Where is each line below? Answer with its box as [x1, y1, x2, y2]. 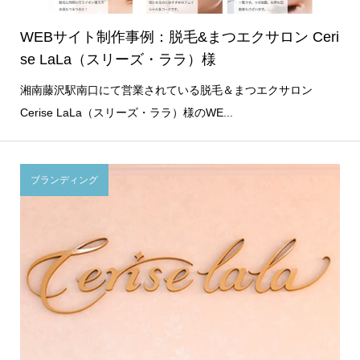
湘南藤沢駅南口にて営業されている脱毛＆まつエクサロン [19, 84, 313, 97]
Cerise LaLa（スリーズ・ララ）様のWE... [19, 106, 233, 120]
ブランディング [30, 174, 98, 186]
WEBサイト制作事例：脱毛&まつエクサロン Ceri [19, 29, 339, 46]
